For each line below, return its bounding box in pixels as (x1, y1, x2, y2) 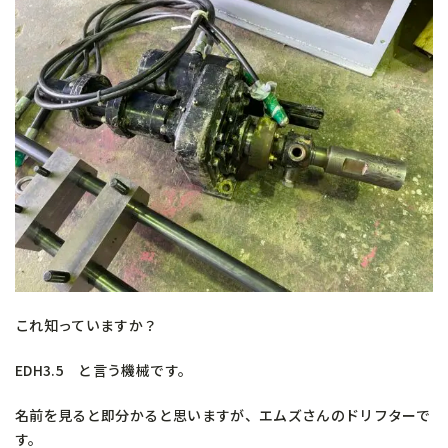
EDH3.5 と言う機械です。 (15, 360, 193, 381)
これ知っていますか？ (15, 315, 158, 336)
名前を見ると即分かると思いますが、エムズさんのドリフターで (15, 405, 431, 426)
